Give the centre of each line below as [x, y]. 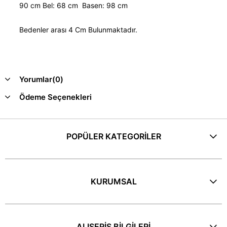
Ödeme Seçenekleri [55, 97]
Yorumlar [36, 79]
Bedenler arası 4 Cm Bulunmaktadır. [79, 29]
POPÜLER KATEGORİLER [113, 136]
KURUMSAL [113, 181]
